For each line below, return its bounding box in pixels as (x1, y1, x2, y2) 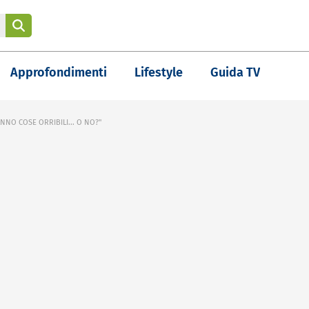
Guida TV (210, 65, 260, 80)
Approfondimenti (10, 65, 107, 80)
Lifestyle (134, 65, 183, 80)
